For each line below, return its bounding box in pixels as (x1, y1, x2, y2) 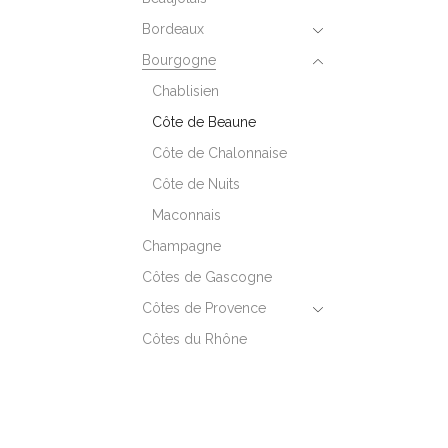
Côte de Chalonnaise (151, 144, 287, 161)
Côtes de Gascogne (141, 268, 272, 285)
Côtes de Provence (141, 299, 266, 316)
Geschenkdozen (131, 422, 252, 442)
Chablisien (151, 82, 219, 99)
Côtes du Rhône (141, 330, 247, 347)
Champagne (141, 237, 221, 254)
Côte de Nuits (151, 175, 240, 192)
